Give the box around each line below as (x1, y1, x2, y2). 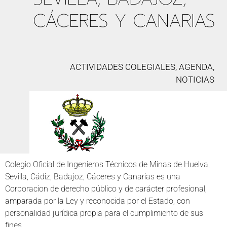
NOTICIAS (176, 74, 215, 85)
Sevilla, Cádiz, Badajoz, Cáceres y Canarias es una (5, 171, 180, 181)
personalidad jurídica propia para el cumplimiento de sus (5, 208, 203, 218)
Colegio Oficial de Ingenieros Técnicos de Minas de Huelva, (5, 159, 210, 169)
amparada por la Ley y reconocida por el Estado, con (5, 196, 190, 206)
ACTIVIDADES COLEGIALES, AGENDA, (70, 62, 215, 72)
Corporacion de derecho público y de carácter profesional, (5, 183, 207, 194)
